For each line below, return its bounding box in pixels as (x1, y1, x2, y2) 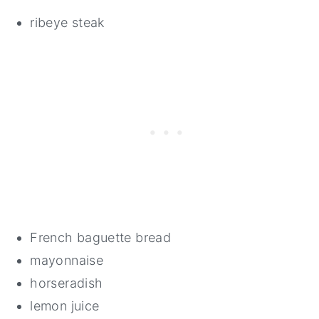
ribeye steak (30, 15, 105, 31)
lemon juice (30, 298, 100, 314)
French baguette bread (30, 230, 171, 246)
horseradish (30, 276, 103, 291)
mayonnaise (30, 253, 103, 268)
